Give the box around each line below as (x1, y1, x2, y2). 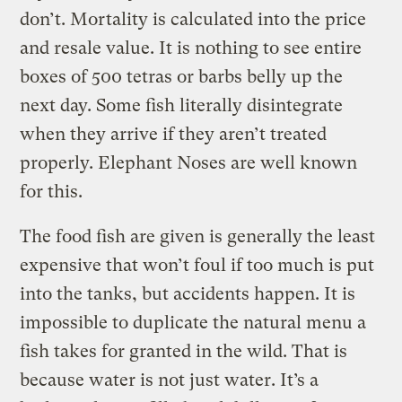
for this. (20, 180, 83, 202)
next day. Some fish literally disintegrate (20, 94, 344, 116)
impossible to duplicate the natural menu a (20, 311, 367, 333)
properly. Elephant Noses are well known (20, 152, 358, 173)
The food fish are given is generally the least (20, 225, 376, 247)
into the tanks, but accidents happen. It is (20, 283, 356, 304)
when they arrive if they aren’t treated (20, 123, 328, 144)
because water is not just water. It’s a (20, 369, 319, 390)
